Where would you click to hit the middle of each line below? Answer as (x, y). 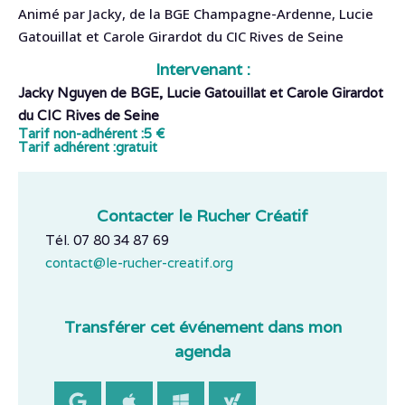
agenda (202, 351)
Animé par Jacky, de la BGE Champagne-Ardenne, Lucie (196, 14)
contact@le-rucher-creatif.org (139, 263)
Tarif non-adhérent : (81, 133)
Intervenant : (202, 69)
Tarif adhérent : (67, 147)
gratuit (137, 147)
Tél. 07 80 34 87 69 (107, 240)
